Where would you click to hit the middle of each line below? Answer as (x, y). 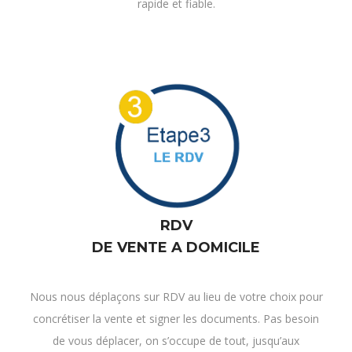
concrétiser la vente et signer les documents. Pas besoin (176, 319)
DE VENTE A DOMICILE (176, 248)
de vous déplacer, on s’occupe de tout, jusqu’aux (176, 341)
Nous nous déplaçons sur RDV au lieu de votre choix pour (176, 297)
